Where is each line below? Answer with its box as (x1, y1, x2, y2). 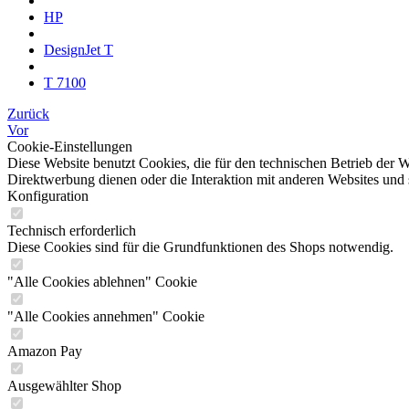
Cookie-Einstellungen (7, 139, 132, 154)
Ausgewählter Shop (7, 378, 121, 393)
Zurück (7, 106, 49, 121)
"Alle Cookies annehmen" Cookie (7, 309, 204, 324)
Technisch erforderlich (7, 223, 136, 238)
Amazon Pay (7, 343, 82, 359)
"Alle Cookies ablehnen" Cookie (7, 274, 197, 289)
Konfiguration (7, 188, 89, 204)
